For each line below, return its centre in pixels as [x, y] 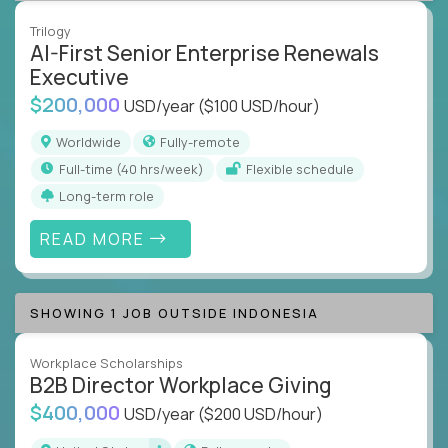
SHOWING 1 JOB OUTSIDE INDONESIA [174, 313]
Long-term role [110, 195]
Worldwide [94, 141]
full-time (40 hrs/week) [135, 168]
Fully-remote [203, 141]
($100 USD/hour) [259, 105]
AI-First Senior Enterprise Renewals [204, 52]
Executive [79, 76]
